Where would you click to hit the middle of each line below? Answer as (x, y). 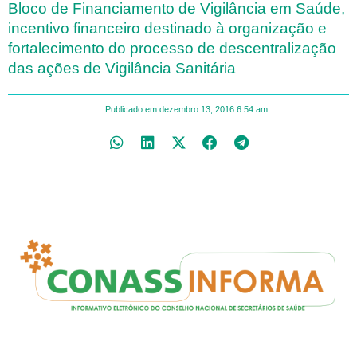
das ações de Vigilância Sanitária (122, 68)
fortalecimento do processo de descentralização (172, 48)
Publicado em (131, 109)
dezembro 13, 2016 (196, 109)
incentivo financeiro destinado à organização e (167, 28)
